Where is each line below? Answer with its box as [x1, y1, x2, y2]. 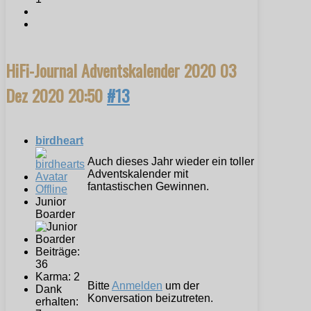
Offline [35, 183, 67, 195]
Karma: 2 [35, 270, 80, 283]
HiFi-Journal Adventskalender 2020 [6, 57, 220, 83]
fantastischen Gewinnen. [87, 180, 209, 192]
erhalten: [35, 295, 78, 308]
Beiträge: [35, 245, 80, 258]
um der [162, 279, 199, 292]
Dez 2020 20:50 [6, 82, 107, 108]
